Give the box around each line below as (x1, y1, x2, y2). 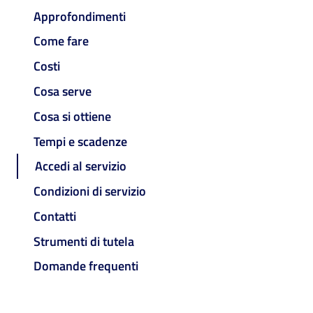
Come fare (34, 31, 89, 51)
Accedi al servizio (35, 156, 126, 176)
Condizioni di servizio (34, 182, 146, 201)
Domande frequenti (34, 256, 138, 276)
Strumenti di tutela (34, 231, 134, 251)
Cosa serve (34, 82, 92, 101)
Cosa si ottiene (34, 106, 111, 126)
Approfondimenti (34, 6, 126, 26)
